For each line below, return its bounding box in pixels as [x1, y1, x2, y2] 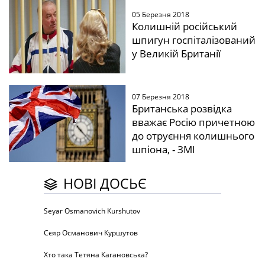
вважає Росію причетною [131, 115, 255, 129]
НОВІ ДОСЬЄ [63, 174, 147, 193]
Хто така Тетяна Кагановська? [44, 250, 148, 260]
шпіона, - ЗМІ [131, 142, 195, 156]
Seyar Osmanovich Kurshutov [44, 206, 140, 216]
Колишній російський [131, 20, 237, 34]
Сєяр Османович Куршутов [44, 228, 138, 238]
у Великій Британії [131, 47, 221, 61]
